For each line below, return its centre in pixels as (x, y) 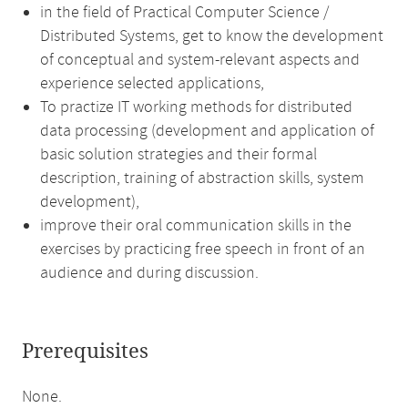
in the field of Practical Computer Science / (184, 13)
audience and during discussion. (149, 273)
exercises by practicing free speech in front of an (203, 250)
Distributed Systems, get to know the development (212, 36)
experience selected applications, (152, 84)
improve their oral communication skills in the (196, 226)
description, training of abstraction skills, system (202, 178)
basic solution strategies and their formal (178, 155)
